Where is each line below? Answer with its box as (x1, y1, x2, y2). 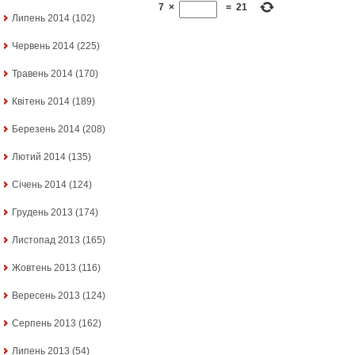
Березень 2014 (12, 124, 80, 136)
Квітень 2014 (12, 96, 70, 108)
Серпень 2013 (12, 318, 76, 330)
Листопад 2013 (12, 235, 80, 246)
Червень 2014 (12, 40, 74, 52)
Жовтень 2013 (12, 262, 76, 274)
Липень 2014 (12, 13, 70, 25)
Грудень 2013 (12, 207, 73, 219)
